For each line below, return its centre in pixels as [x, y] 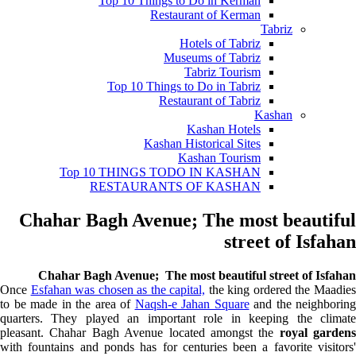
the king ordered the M [265, 289]
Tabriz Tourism [222, 72]
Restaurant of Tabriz [210, 101]
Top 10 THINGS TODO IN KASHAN [160, 172]
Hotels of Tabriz [220, 43]
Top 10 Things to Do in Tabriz [184, 86]
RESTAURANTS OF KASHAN [175, 186]
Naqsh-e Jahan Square [192, 304]
